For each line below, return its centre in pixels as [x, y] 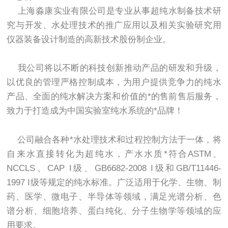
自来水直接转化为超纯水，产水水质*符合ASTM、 [114, 154]
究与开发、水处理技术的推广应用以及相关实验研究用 [114, 25]
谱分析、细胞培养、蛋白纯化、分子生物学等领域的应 [114, 211]
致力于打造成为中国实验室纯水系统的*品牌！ [95, 111]
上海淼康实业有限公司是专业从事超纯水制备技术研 [114, 11]
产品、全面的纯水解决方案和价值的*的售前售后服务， [114, 97]
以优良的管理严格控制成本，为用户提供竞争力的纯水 [114, 82]
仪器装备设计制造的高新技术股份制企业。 [89, 39]
